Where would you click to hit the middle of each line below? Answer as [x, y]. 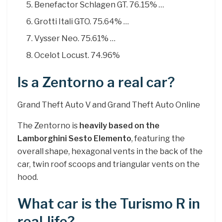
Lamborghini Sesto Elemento [74, 138]
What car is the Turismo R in [109, 204]
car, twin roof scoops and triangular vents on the [109, 164]
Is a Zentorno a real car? [96, 83]
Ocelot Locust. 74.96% [77, 55]
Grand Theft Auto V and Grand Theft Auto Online [109, 105]
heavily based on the [119, 125]
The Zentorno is [48, 125]
